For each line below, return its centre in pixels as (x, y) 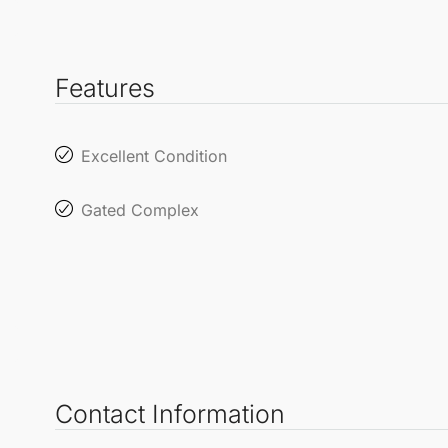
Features (105, 87)
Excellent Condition (154, 155)
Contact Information (170, 413)
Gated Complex (140, 209)
